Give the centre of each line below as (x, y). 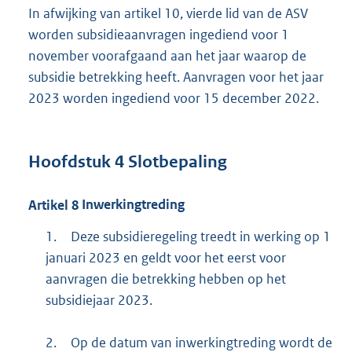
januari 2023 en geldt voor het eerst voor (165, 257)
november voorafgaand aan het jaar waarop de (167, 55)
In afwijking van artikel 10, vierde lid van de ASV (168, 13)
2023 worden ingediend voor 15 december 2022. (174, 98)
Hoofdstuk (70, 161)
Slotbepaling (176, 161)
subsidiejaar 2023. (99, 300)
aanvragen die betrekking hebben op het (165, 279)
